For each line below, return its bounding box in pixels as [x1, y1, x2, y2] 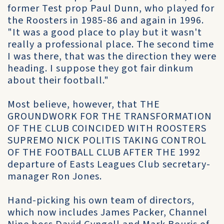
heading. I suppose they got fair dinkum [7, 61, 193, 75]
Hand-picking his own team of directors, [7, 193, 194, 207]
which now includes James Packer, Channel [7, 205, 207, 219]
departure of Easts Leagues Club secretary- [7, 157, 210, 171]
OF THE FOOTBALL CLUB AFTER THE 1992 [7, 145, 200, 159]
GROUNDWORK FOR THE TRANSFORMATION [7, 109, 212, 123]
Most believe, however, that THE [7, 97, 160, 111]
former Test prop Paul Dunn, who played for [7, 1, 214, 15]
